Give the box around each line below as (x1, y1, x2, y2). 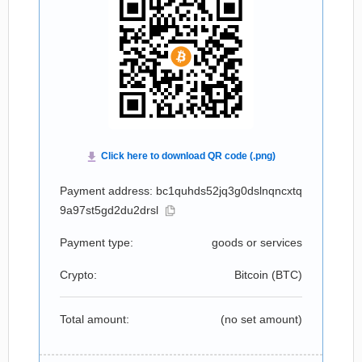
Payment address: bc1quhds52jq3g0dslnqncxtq (60, 184, 302, 197)
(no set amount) (221, 313, 302, 326)
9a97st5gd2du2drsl (60, 204, 158, 217)
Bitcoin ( (234, 268, 276, 281)
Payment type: (60, 236, 133, 249)
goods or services (212, 236, 302, 249)
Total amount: (60, 313, 129, 326)
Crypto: (60, 268, 97, 281)
